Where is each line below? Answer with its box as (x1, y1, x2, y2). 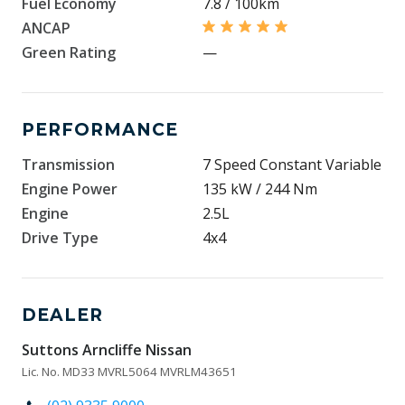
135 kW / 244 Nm (202, 179, 317, 199)
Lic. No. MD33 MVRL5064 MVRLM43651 (22, 363, 237, 380)
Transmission (22, 155, 115, 174)
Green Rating (22, 42, 116, 62)
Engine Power (22, 179, 118, 199)
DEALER (22, 305, 103, 325)
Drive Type (22, 228, 99, 248)
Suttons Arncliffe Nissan (22, 340, 192, 360)
